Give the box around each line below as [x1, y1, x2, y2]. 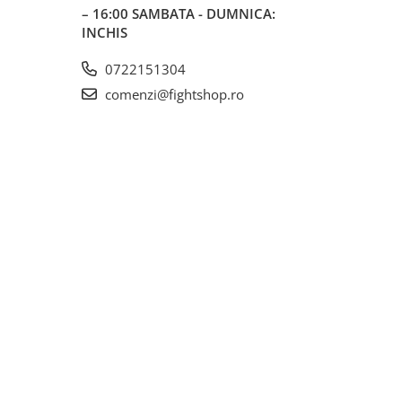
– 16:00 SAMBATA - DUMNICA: [82, 4, 275, 23]
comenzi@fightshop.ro [101, 85, 244, 104]
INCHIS [82, 23, 127, 42]
